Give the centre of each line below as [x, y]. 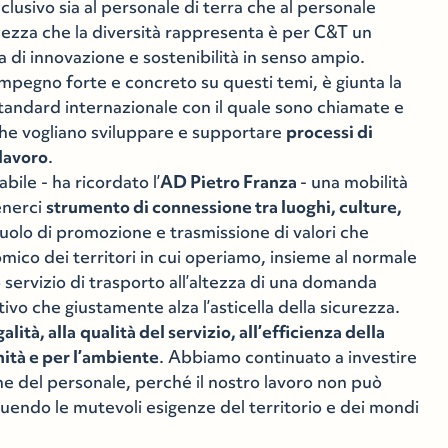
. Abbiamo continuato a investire [288, 357]
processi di [330, 132]
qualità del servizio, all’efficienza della [233, 332]
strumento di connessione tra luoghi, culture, [224, 207]
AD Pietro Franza [230, 182]
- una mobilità [354, 182]
